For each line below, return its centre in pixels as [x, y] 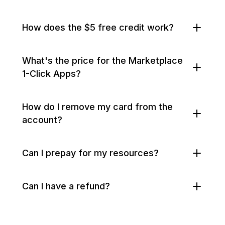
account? [42, 120]
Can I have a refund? [66, 186]
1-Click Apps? [51, 74]
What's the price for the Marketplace [102, 61]
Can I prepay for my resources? [90, 153]
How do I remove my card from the [97, 107]
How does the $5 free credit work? [98, 27]
